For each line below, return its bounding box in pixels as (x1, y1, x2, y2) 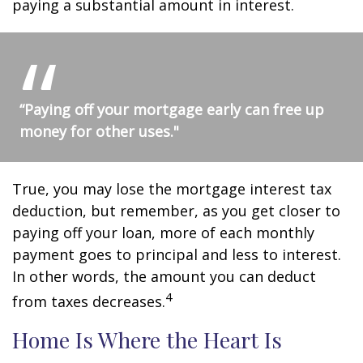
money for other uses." (19, 122, 179, 142)
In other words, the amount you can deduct (12, 267, 316, 287)
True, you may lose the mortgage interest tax (12, 179, 331, 199)
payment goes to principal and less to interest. (12, 245, 341, 265)
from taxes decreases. (12, 292, 165, 312)
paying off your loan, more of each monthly (12, 223, 314, 243)
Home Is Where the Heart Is (12, 325, 282, 355)
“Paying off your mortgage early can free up (19, 100, 324, 120)
